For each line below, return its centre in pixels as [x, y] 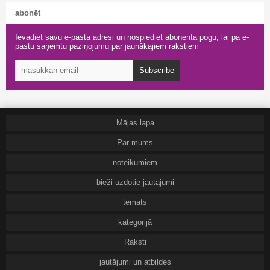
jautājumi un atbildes [135, 262]
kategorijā [135, 222]
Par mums [135, 143]
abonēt [28, 13]
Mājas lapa [135, 123]
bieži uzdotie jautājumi [135, 182]
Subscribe [157, 70]
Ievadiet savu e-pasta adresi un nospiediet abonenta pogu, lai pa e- [132, 37]
